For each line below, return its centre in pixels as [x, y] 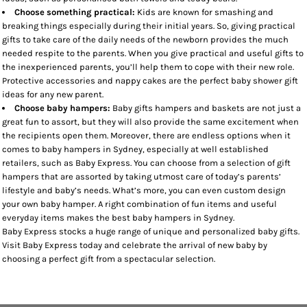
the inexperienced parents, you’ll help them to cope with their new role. [148, 67]
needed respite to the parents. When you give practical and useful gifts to [153, 53]
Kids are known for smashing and [204, 12]
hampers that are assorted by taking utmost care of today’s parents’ [142, 176]
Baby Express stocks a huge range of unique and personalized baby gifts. [151, 231]
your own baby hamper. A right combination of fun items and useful [139, 204]
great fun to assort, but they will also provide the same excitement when [150, 122]
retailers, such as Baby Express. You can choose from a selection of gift [146, 163]
